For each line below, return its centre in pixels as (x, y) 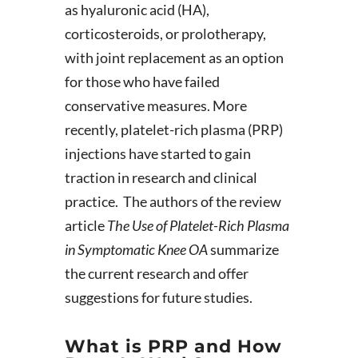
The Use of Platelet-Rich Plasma (198, 225)
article (86, 225)
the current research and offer (156, 273)
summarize (243, 249)
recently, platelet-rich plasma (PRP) (173, 129)
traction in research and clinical (161, 177)
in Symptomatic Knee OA (136, 249)
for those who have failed (142, 82)
